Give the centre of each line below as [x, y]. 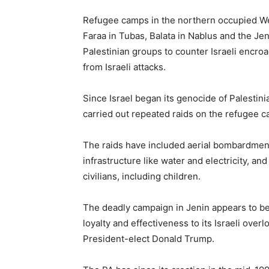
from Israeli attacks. [124, 67]
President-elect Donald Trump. [149, 239]
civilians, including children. [142, 177]
